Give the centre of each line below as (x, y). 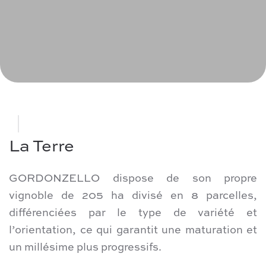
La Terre (42, 147)
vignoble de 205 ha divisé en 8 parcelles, (133, 196)
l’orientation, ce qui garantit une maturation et (133, 231)
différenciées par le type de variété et (133, 213)
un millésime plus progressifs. (85, 248)
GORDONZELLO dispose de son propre (133, 179)
